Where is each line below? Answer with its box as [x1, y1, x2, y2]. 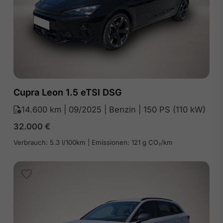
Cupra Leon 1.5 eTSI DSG [13, 87, 122, 98]
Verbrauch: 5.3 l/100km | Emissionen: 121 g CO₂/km [13, 138, 173, 147]
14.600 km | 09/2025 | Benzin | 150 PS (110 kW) [21, 105, 206, 115]
